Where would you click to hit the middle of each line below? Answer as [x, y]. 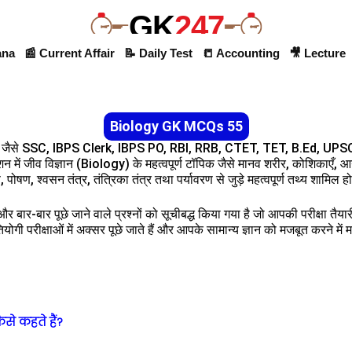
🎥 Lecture [317, 53]
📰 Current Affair [69, 53]
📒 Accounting [240, 53]
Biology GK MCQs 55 [176, 126]
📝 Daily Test [158, 53]
